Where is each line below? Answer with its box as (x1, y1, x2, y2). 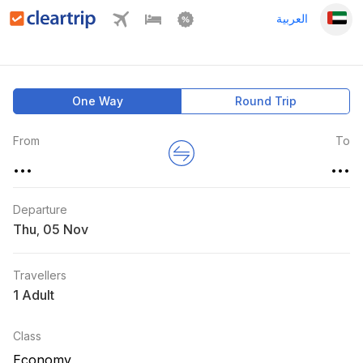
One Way (71, 94, 123, 108)
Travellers (13, 268, 66, 282)
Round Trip (234, 94, 297, 108)
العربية (276, 11, 309, 25)
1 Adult (13, 287, 54, 303)
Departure (13, 203, 67, 216)
